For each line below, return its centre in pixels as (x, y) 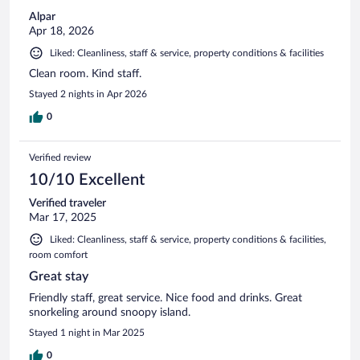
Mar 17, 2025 (63, 217)
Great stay (59, 276)
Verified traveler (67, 203)
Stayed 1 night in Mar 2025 (87, 332)
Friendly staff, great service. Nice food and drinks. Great (166, 298)
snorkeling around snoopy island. (110, 312)
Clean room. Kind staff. (85, 74)
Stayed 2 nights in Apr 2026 (88, 94)
